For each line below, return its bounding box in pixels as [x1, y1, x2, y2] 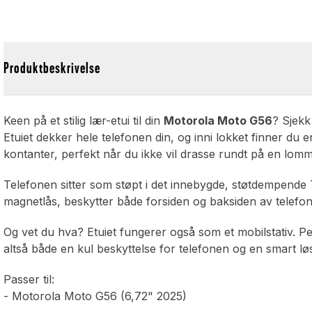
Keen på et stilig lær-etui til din [3, 114, 164, 128]
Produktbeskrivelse [3, 60, 101, 77]
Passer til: [3, 272, 55, 287]
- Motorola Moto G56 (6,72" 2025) [3, 289, 187, 304]
